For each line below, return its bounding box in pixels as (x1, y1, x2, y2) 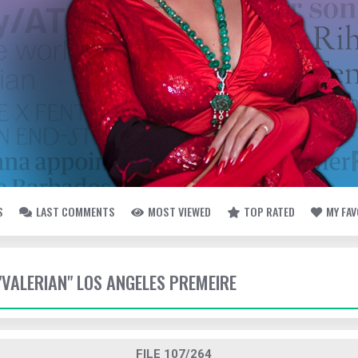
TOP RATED (244, 203, 295, 220)
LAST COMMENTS (36, 203, 115, 220)
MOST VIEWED (148, 203, 211, 220)
